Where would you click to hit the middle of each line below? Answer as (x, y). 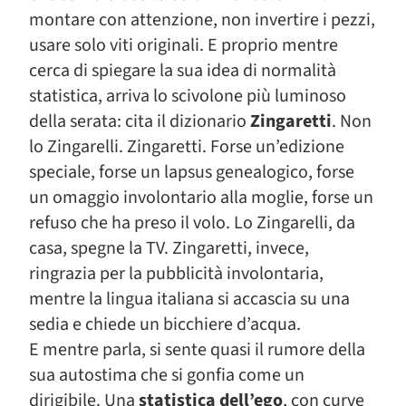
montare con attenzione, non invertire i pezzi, (202, 19)
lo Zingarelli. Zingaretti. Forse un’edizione (187, 146)
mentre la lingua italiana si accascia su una (189, 299)
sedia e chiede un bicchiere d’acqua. (165, 324)
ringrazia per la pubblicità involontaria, (176, 273)
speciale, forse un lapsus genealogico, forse (192, 172)
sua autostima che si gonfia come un (167, 375)
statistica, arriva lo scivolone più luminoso (188, 96)
